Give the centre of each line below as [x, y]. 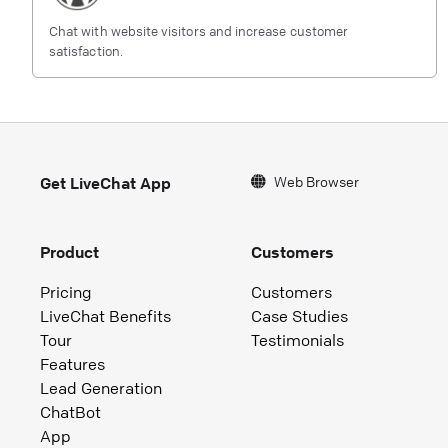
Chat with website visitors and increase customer [199, 30]
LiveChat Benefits [105, 315]
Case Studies [299, 315]
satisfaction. [86, 50]
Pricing [66, 291]
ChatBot [70, 411]
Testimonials [297, 339]
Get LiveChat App [105, 183]
